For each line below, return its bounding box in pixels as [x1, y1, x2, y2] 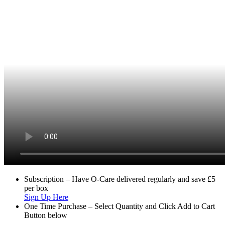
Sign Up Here [24, 192, 68, 201]
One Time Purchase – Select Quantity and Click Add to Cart [24, 201, 215, 210]
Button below [24, 210, 67, 219]
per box [24, 183, 48, 192]
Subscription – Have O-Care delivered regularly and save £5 [24, 174, 215, 183]
